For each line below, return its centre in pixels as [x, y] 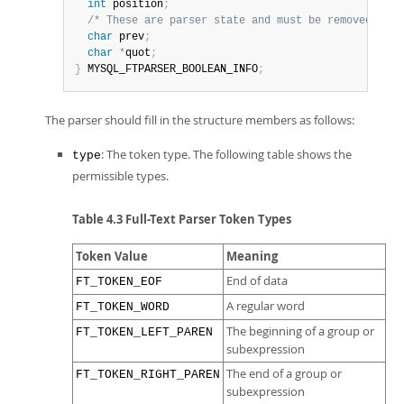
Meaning [252, 256]
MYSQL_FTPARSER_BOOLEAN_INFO [170, 69]
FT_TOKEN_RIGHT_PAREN [148, 375]
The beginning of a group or [300, 331]
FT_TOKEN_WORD [123, 307]
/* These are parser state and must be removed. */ [242, 21]
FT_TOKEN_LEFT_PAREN [144, 332]
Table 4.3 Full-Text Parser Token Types [182, 219]
